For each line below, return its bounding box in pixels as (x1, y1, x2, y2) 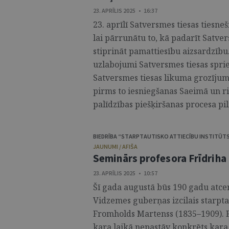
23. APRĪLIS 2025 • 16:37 (93, 7, 157, 14)
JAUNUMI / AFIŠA (93, 143, 138, 150)
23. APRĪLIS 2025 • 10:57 (93, 169, 157, 177)
